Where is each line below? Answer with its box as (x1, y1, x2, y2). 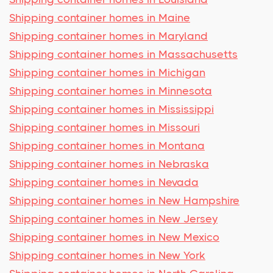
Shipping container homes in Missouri (9, 121, 200, 133)
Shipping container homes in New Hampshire (9, 194, 239, 207)
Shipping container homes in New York (9, 249, 205, 261)
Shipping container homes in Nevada (9, 175, 199, 188)
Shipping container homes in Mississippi (9, 102, 214, 115)
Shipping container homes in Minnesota (9, 84, 212, 97)
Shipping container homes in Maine (9, 11, 190, 24)
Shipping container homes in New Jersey (9, 212, 218, 225)
